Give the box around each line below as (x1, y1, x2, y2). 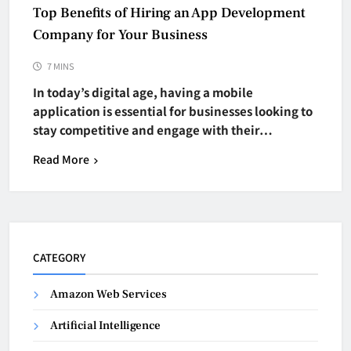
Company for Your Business (33, 25, 208, 44)
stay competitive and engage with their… (33, 121, 273, 138)
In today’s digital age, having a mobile (33, 83, 253, 100)
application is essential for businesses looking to (33, 102, 313, 119)
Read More (33, 150, 89, 167)
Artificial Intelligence (50, 317, 161, 333)
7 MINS (47, 59, 74, 72)
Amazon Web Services (50, 286, 167, 302)
